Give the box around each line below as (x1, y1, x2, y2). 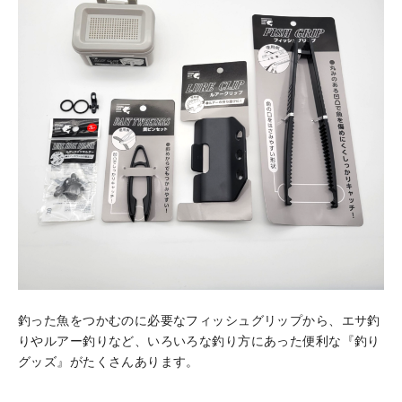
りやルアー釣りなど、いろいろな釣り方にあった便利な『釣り (18, 333, 380, 348)
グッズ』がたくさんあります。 (18, 354, 199, 369)
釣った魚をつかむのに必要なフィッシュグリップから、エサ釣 (18, 312, 380, 328)
